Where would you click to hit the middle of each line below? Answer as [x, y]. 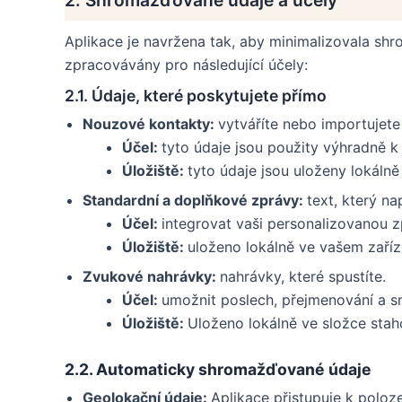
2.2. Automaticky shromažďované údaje [218, 369]
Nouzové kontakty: [150, 124]
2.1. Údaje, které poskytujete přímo [196, 96]
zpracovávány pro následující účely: [186, 65]
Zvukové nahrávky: [151, 277]
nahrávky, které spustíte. [303, 277]
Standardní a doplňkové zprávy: [195, 201]
